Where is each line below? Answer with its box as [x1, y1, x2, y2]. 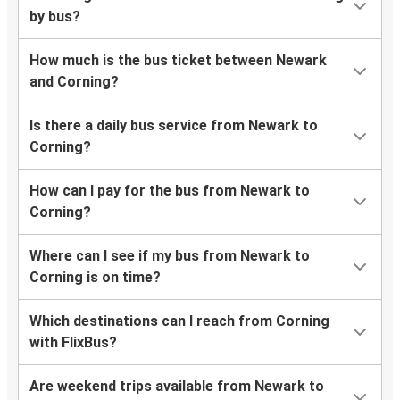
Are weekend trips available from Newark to [29, 378, 324, 396]
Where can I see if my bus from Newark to [29, 247, 310, 265]
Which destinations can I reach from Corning [29, 312, 329, 330]
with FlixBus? [29, 334, 117, 352]
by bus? [29, 8, 80, 26]
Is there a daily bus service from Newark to [29, 117, 318, 135]
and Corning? [29, 73, 119, 91]
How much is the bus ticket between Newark [29, 52, 327, 70]
